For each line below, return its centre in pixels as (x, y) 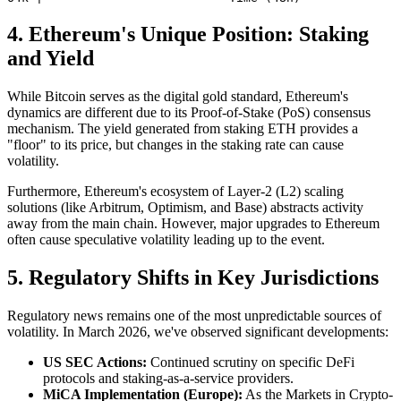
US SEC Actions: (95, 362)
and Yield (51, 58)
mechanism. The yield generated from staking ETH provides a (183, 128)
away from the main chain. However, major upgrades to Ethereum (193, 223)
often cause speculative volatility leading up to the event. (166, 239)
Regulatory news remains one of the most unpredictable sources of (194, 315)
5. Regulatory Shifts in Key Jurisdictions (193, 277)
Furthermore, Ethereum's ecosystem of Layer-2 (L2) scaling (175, 191)
